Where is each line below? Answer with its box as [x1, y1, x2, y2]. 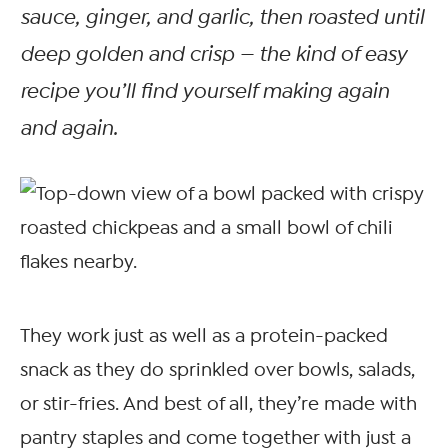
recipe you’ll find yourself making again [20, 79, 389, 104]
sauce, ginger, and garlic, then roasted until [20, 5, 424, 30]
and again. [20, 116, 118, 141]
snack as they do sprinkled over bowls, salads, [20, 359, 415, 381]
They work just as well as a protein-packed [20, 325, 388, 347]
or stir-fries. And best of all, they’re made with [20, 393, 417, 415]
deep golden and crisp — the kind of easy [20, 42, 407, 67]
